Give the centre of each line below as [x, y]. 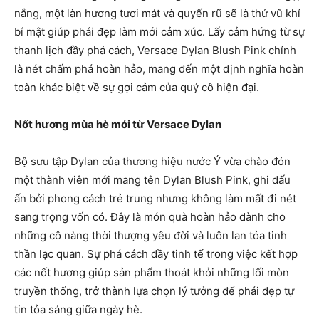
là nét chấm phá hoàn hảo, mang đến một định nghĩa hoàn [159, 69]
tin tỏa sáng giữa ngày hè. [78, 309]
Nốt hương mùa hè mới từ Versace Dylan [118, 124]
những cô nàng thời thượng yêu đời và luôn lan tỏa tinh [151, 235]
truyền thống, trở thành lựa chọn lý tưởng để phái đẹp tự [154, 291]
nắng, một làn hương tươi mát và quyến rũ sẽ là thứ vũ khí [157, 13]
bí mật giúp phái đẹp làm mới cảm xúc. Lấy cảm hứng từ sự [159, 32]
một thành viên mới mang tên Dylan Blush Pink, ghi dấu [152, 180]
